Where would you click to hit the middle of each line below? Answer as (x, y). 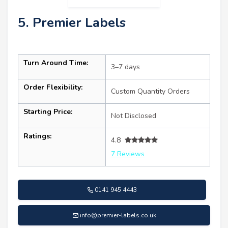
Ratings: (37, 136)
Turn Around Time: (56, 63)
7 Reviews (128, 154)
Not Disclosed (134, 116)
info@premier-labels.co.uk (118, 215)
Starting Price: (48, 111)
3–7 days (125, 67)
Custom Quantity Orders (150, 91)
